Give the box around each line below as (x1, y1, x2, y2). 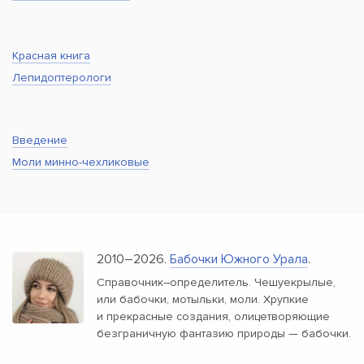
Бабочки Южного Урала (170, 251, 308, 268)
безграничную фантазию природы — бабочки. (97, 327, 351, 341)
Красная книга (12, 48, 90, 63)
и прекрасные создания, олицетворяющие (97, 310, 330, 324)
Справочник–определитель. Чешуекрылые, (97, 275, 336, 290)
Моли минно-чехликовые (12, 155, 149, 170)
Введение (12, 132, 67, 147)
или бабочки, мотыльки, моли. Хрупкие (97, 292, 309, 307)
